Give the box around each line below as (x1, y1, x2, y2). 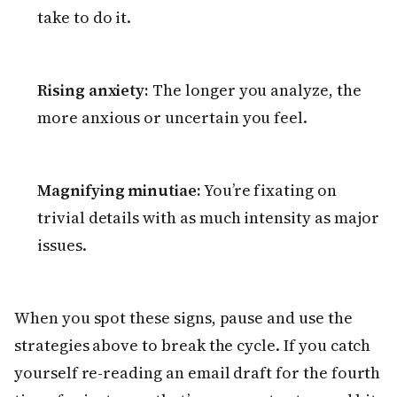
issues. (37, 234, 87, 257)
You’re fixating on (200, 179, 337, 202)
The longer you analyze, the (149, 79, 362, 102)
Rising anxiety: (37, 79, 150, 102)
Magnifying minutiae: (37, 179, 201, 202)
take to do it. (37, 6, 132, 29)
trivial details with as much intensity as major (37, 206, 379, 230)
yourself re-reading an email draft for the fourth (14, 362, 381, 385)
